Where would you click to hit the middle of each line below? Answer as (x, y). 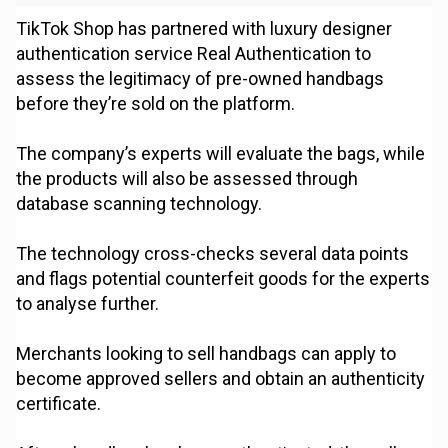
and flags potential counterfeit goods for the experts (223, 279)
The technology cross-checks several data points (213, 254)
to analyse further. (88, 304)
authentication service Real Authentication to (194, 54)
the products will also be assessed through (187, 179)
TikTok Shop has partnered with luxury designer (204, 29)
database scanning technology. (139, 204)
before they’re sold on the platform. (156, 104)
